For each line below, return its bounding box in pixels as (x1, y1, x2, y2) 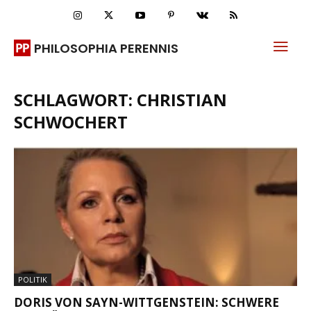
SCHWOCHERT (14, 110, 128, 133)
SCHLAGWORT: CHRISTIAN (14, 88, 227, 111)
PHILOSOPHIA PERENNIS (34, 39, 178, 57)
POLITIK (18, 274, 47, 285)
